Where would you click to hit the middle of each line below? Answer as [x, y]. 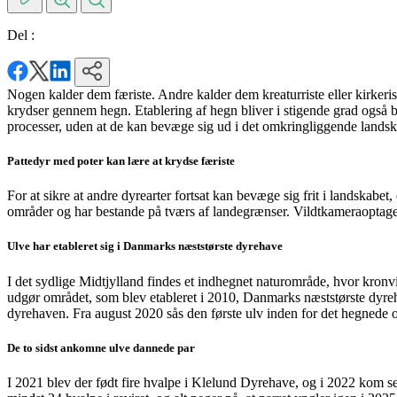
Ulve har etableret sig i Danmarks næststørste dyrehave [145, 246]
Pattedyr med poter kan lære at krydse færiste [121, 160]
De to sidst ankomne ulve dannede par [101, 347]
